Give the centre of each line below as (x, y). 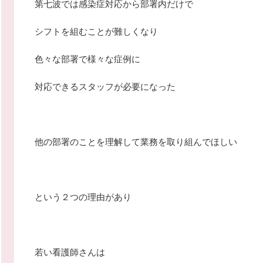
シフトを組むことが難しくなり (96, 31)
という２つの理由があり (83, 197)
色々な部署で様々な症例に (87, 59)
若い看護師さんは (70, 252)
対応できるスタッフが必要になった (105, 87)
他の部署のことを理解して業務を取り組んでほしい (136, 142)
